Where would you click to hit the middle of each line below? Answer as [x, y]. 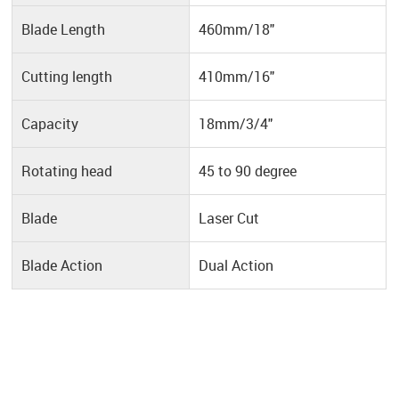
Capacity [50, 124]
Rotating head [67, 171]
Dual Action [236, 266]
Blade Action [62, 266]
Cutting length [67, 77]
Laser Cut [229, 219]
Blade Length [64, 30]
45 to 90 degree [248, 171]
